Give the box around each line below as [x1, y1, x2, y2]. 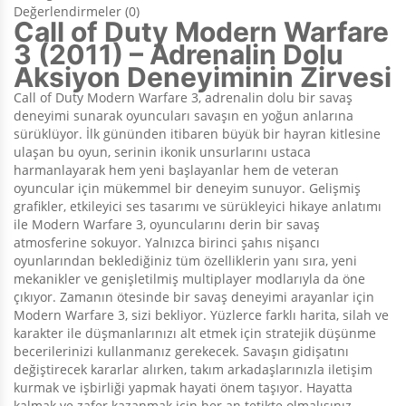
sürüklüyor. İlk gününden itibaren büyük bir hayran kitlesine [14, 124, 381, 142]
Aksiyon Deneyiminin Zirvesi [14, 60, 391, 93]
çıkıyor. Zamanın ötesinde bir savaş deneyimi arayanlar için [14, 287, 374, 305]
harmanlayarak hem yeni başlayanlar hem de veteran [14, 160, 339, 179]
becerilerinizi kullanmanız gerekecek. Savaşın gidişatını [14, 342, 349, 360]
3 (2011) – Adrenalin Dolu [14, 37, 343, 71]
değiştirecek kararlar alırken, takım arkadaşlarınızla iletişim [14, 360, 372, 378]
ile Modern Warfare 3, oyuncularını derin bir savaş [14, 215, 320, 233]
